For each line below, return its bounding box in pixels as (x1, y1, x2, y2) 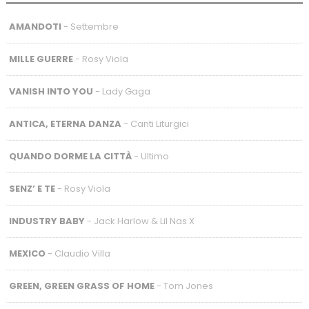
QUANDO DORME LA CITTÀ (8, 149, 132, 163)
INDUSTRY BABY (8, 214, 85, 228)
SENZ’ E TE (8, 181, 55, 195)
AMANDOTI (8, 19, 61, 33)
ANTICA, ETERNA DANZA (8, 117, 121, 130)
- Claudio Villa (45, 246, 110, 260)
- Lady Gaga (92, 84, 150, 98)
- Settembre (61, 19, 119, 33)
